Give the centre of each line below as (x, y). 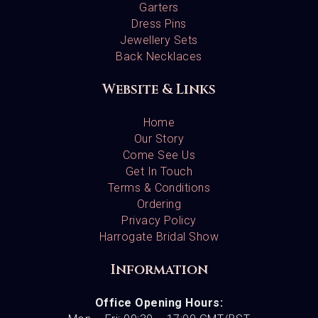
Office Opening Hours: (159, 303)
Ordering (159, 204)
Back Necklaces (159, 57)
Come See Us (159, 155)
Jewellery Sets (159, 40)
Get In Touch (159, 172)
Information (159, 270)
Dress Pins (159, 24)
